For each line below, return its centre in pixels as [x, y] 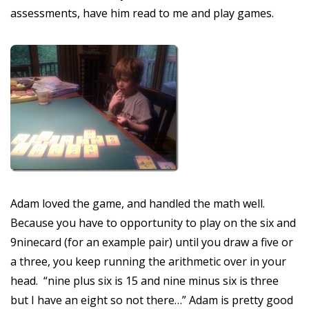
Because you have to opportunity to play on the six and [153, 223]
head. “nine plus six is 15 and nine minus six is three [144, 281]
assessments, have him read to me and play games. [142, 13]
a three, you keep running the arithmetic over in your [148, 261]
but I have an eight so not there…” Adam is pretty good [152, 300]
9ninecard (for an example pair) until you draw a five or [152, 242]
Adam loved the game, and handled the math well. [139, 203]
